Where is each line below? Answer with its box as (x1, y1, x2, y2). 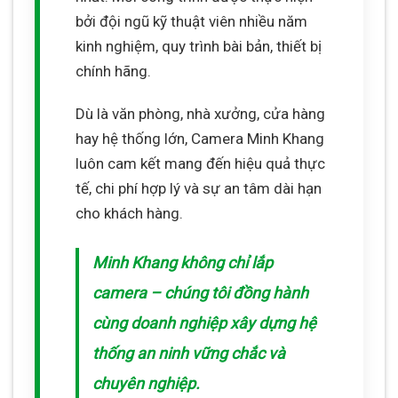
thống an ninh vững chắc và (92, 343, 285, 362)
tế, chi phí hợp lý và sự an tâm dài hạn (76, 179, 322, 197)
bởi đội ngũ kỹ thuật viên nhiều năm (76, 12, 307, 30)
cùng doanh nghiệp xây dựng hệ (92, 313, 316, 332)
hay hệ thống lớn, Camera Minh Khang (76, 129, 324, 147)
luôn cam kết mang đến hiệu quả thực (76, 154, 325, 172)
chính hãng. (76, 61, 151, 80)
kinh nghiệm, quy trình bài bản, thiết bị (76, 36, 322, 55)
